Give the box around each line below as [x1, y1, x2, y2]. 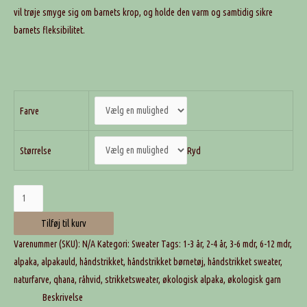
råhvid [79, 273, 101, 285]
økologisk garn [228, 273, 281, 285]
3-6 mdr [230, 238, 256, 249]
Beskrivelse [42, 291, 83, 303]
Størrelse [20, 145, 51, 156]
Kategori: [97, 238, 132, 249]
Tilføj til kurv [41, 217, 86, 229]
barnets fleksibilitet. [14, 24, 85, 36]
